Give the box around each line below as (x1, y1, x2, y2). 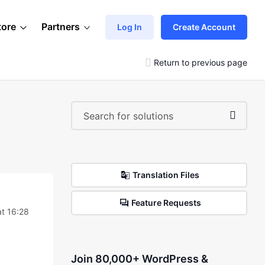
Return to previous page (154, 57, 247, 67)
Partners (41, 21, 80, 33)
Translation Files (132, 170, 200, 180)
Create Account (173, 21, 235, 32)
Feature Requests (131, 198, 201, 208)
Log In (117, 21, 142, 32)
